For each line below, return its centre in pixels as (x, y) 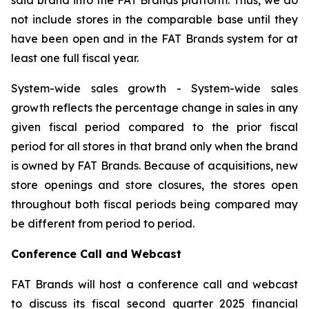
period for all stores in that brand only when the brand (154, 146)
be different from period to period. (103, 223)
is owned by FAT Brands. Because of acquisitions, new (154, 165)
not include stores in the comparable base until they (154, 19)
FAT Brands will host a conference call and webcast (154, 284)
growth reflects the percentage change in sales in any (154, 107)
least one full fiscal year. (75, 58)
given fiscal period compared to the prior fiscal (154, 127)
